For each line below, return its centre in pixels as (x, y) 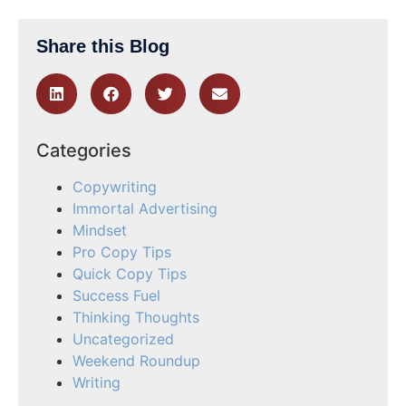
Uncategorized (123, 338)
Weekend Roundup (136, 360)
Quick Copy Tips (130, 273)
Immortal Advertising (145, 208)
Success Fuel (116, 295)
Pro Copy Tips (122, 251)
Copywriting (115, 186)
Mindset (100, 230)
